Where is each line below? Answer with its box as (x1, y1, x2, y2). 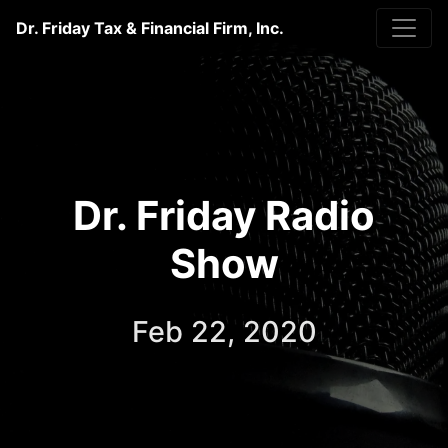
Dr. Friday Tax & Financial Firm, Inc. (16, 18, 284, 38)
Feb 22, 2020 (131, 314, 317, 349)
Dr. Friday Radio (73, 191, 375, 240)
